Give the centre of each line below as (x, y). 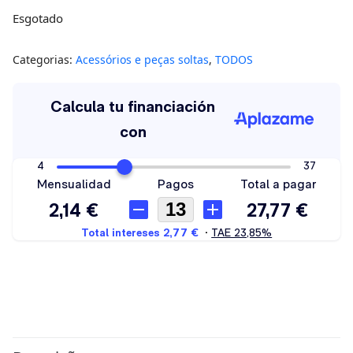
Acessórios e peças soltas (142, 60)
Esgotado (38, 19)
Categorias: (44, 60)
